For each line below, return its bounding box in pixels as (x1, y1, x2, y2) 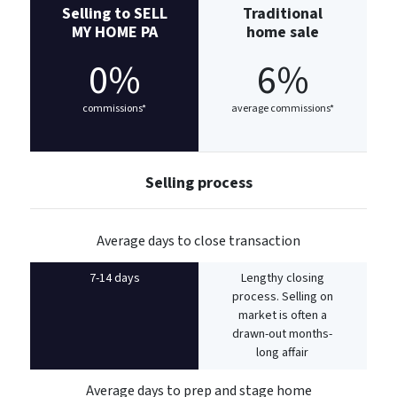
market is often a (237, 306, 327, 324)
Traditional (242, 2, 323, 25)
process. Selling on (231, 287, 333, 306)
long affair (256, 343, 309, 362)
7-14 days (89, 269, 140, 287)
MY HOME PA (71, 20, 158, 43)
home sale (245, 20, 319, 43)
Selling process (144, 171, 253, 194)
